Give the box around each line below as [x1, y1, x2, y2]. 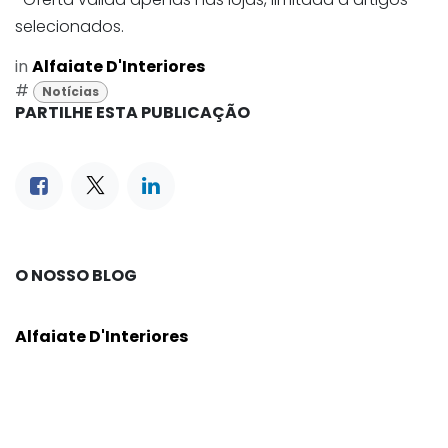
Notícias [41, 83, 99, 101]
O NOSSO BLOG [15, 264, 137, 288]
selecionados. [15, 15, 124, 39]
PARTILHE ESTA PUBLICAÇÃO [15, 101, 250, 125]
